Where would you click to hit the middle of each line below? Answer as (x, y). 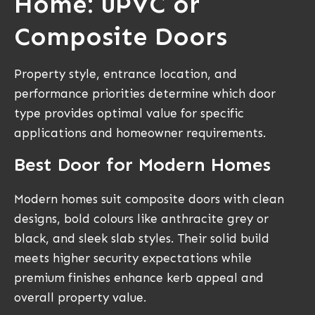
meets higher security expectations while (133, 258)
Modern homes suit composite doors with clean (149, 199)
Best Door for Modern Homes (142, 165)
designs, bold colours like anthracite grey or (141, 219)
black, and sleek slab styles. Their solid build (142, 239)
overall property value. (80, 298)
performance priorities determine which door (145, 94)
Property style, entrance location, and (126, 74)
